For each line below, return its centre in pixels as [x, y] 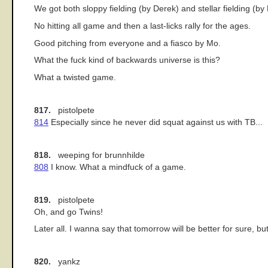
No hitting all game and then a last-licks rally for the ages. [142, 26]
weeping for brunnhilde [98, 155]
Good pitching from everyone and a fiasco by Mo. [127, 43]
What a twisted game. [75, 77]
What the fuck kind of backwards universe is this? [127, 60]
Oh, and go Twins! [68, 212]
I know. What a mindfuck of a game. [117, 167]
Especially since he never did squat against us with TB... [156, 122]
